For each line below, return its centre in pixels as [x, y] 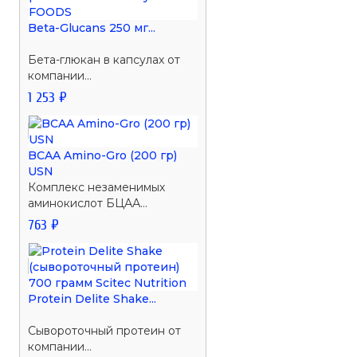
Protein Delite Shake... [92, 298]
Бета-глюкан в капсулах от [104, 59]
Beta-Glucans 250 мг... [92, 27]
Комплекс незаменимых [97, 187]
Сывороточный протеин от [105, 330]
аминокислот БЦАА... [88, 203]
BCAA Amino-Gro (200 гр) [103, 155]
